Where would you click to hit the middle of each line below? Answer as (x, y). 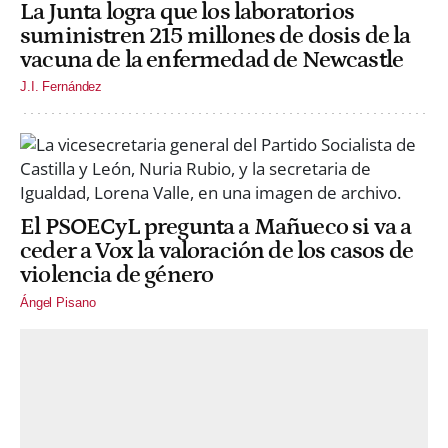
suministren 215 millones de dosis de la (215, 36)
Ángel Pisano (58, 302)
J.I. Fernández (61, 87)
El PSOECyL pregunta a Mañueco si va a (216, 227)
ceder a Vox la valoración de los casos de (216, 251)
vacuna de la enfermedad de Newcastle (212, 60)
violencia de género (117, 275)
